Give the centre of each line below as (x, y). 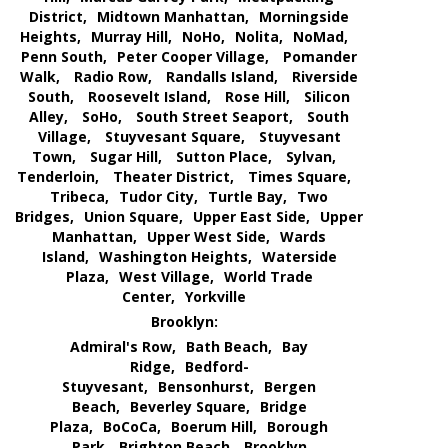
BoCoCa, (132, 427)
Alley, (48, 117)
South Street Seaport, (214, 117)
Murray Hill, (131, 37)
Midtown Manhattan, (173, 17)
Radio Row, (113, 77)
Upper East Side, (251, 217)
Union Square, (133, 217)
